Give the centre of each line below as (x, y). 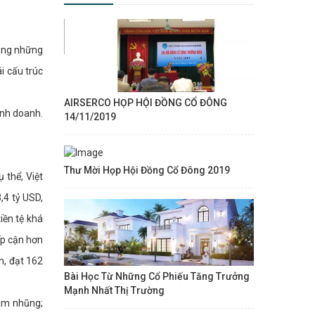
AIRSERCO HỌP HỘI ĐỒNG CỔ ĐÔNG (146, 102)
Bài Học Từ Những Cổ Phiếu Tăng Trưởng (157, 277)
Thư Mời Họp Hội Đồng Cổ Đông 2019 (147, 170)
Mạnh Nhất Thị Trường (114, 291)
